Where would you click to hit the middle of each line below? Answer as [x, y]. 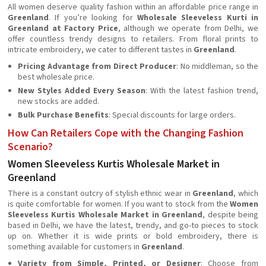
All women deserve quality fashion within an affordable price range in [133, 7]
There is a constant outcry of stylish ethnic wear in [100, 194]
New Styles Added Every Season [82, 91]
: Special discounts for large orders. [172, 115]
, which [246, 194]
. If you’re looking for [93, 18]
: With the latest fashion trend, [202, 91]
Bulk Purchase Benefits [63, 115]
